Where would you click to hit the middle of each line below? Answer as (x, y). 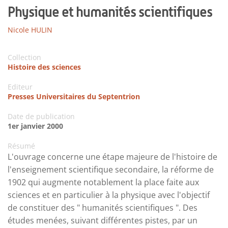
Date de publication (41, 116)
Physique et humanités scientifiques (110, 12)
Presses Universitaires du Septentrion (74, 96)
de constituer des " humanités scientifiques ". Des (103, 207)
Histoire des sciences (44, 67)
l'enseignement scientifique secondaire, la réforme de (111, 169)
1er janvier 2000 (35, 126)
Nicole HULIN (30, 30)
